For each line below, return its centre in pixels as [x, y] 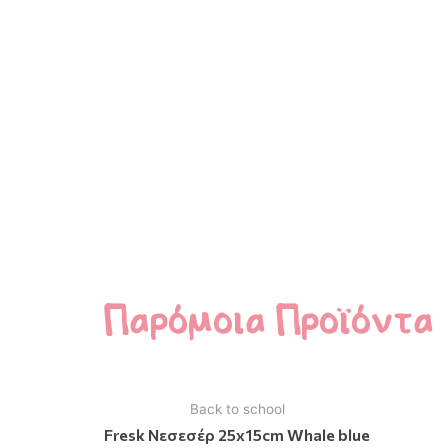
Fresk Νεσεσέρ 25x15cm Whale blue [237, 435]
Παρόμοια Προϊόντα [267, 321]
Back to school [237, 409]
